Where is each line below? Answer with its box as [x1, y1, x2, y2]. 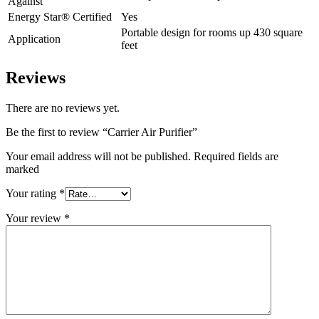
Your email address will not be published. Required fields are [6, 150, 278, 162]
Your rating [6, 187, 59, 199]
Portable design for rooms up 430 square [121, 26, 303, 38]
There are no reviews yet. [6, 101, 120, 114]
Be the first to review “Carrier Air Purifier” [6, 125, 197, 138]
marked [6, 162, 39, 175]
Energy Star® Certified [8, 10, 112, 23]
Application [8, 32, 61, 45]
